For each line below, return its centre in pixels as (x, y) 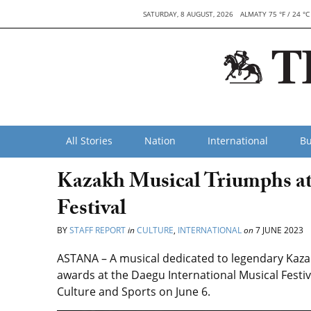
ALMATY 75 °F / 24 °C (275, 14)
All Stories (89, 141)
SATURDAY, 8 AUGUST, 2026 (188, 14)
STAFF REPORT (98, 230)
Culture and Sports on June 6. (134, 292)
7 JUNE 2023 (278, 230)
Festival (92, 211)
